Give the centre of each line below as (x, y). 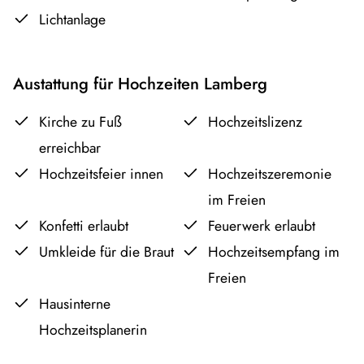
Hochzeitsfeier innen (101, 174)
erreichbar (70, 148)
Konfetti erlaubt (84, 226)
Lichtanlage (72, 20)
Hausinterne (75, 304)
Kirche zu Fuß (80, 122)
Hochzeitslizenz (255, 122)
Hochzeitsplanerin (93, 330)
